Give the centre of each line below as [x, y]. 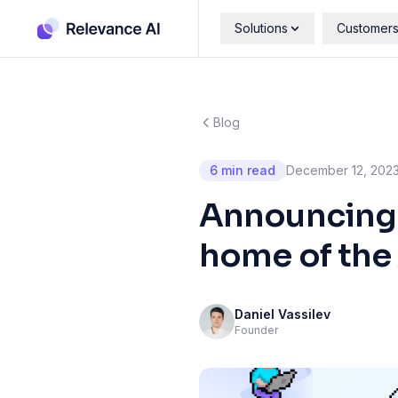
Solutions [261, 28]
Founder [256, 330]
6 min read [243, 170]
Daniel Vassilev [283, 314]
